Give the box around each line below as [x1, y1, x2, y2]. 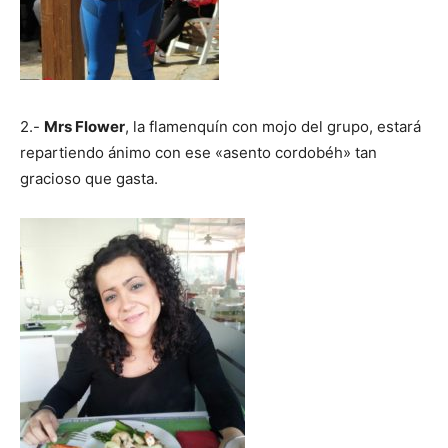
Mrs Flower [44, 116, 125, 136]
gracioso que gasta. [20, 168, 158, 188]
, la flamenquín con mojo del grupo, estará [125, 116, 421, 136]
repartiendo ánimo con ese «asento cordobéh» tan [20, 142, 377, 162]
